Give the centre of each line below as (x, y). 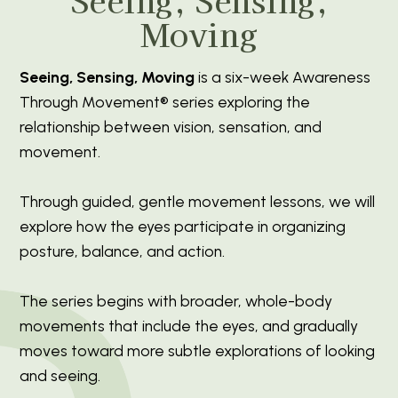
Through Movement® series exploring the (165, 101)
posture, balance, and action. (123, 251)
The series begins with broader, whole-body (176, 300)
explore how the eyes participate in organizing (183, 226)
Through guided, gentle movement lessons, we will (198, 201)
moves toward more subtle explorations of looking (198, 350)
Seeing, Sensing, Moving (107, 76)
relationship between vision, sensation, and (171, 126)
